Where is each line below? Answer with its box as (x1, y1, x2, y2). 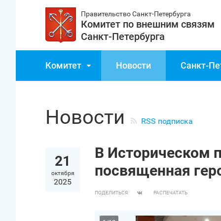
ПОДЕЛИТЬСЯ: (95, 190, 129, 195)
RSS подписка (141, 116, 193, 126)
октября (51, 170, 74, 177)
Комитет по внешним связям (81, 18, 215, 30)
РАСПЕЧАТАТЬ (153, 190, 187, 195)
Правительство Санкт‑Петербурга (81, 10, 191, 18)
